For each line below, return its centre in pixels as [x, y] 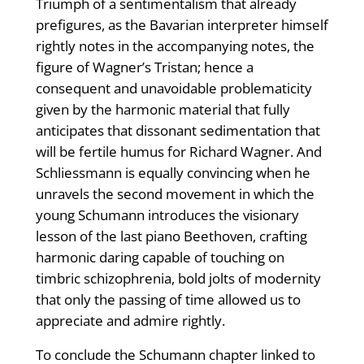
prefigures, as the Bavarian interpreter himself [182, 25]
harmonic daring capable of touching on [160, 258]
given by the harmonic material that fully [162, 110]
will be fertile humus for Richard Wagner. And [178, 152]
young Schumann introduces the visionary [167, 215]
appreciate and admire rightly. [130, 321]
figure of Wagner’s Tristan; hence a [144, 67]
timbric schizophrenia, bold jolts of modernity [178, 279]
